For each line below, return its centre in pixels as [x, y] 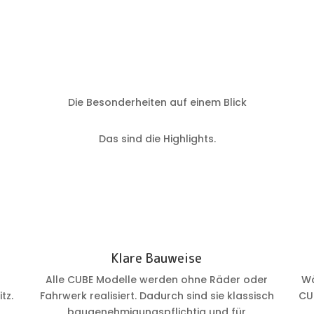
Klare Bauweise [157, 258]
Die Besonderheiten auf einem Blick [157, 102]
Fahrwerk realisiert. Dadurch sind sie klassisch [157, 296]
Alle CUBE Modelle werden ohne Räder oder [157, 280]
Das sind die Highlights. [157, 139]
